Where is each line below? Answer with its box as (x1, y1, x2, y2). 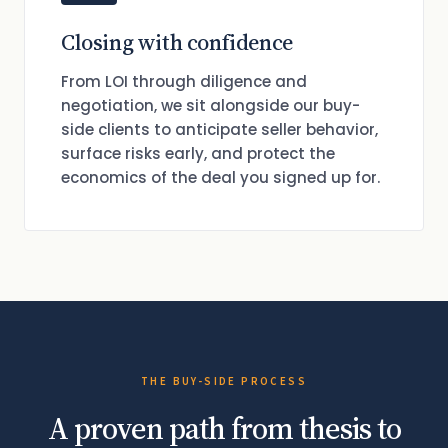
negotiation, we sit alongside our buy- (61, 95, 360, 116)
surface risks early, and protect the (61, 143, 335, 164)
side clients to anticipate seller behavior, (61, 119, 378, 140)
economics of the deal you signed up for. (61, 167, 380, 188)
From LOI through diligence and (61, 71, 307, 92)
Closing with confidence (61, 27, 293, 57)
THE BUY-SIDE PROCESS (141, 374, 307, 389)
